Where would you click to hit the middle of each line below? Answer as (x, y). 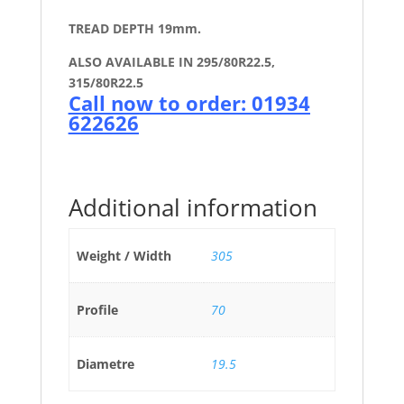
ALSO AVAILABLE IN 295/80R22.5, (171, 62)
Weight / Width (124, 256)
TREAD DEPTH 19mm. (134, 29)
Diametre (106, 364)
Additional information (193, 208)
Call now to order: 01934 (189, 103)
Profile (97, 310)
